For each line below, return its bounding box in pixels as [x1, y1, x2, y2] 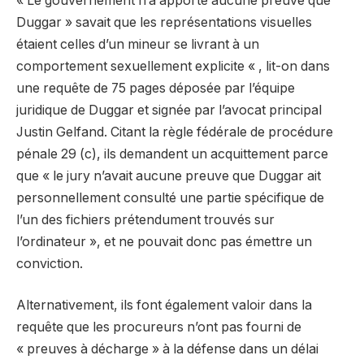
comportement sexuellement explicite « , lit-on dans [16, 58, 330, 74]
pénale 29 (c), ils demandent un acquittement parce [16, 145, 328, 162]
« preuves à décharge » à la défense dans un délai [16, 341, 318, 357]
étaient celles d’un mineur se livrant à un [16, 36, 259, 52]
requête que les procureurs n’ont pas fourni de [16, 319, 301, 336]
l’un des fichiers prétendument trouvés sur [16, 211, 275, 227]
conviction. [16, 255, 83, 271]
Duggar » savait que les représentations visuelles [16, 14, 312, 30]
